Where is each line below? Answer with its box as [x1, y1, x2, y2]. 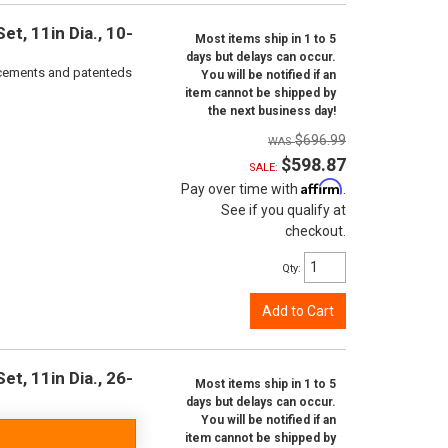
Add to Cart [262, 303, 334, 319]
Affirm [301, 178, 343, 195]
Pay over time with [181, 181, 301, 197]
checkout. [285, 223, 346, 239]
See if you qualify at [221, 202, 346, 218]
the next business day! [208, 104, 336, 118]
